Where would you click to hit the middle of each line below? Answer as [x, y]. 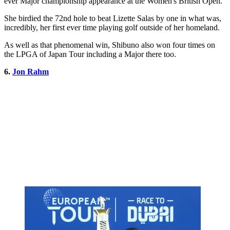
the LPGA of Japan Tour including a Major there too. [90, 54]
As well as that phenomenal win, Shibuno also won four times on [110, 45]
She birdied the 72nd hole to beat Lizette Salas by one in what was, [113, 18]
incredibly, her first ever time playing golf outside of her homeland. [112, 28]
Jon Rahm [31, 72]
